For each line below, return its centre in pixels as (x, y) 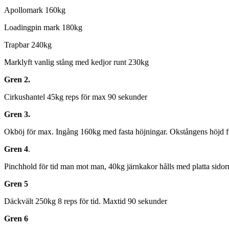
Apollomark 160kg (35, 10)
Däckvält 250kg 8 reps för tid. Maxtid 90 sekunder (86, 201)
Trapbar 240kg (28, 45)
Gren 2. (17, 80)
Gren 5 (16, 184)
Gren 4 (16, 149)
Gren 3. (17, 114)
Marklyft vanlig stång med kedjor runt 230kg (76, 62)
